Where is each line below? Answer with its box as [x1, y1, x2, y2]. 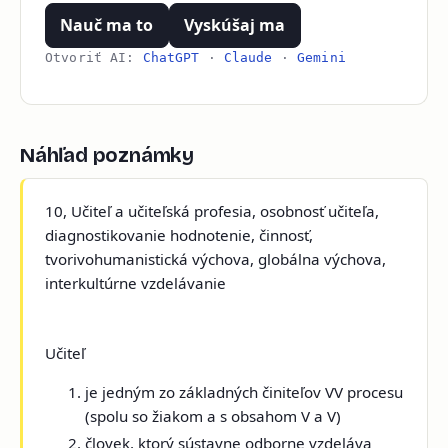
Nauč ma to [60, 14, 154, 36]
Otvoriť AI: [45, 49, 143, 65]
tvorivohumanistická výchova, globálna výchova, [45, 248, 387, 269]
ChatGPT [142, 49, 200, 65]
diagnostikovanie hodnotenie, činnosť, [45, 224, 314, 245]
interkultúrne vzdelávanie [45, 272, 227, 293]
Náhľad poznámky [20, 142, 194, 167]
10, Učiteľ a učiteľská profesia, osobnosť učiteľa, [45, 200, 380, 221]
